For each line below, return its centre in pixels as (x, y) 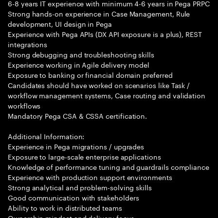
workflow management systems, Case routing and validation (107, 95)
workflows (24, 105)
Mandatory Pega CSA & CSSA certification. (78, 115)
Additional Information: (46, 136)
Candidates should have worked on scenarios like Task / (99, 85)
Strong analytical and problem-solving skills (80, 187)
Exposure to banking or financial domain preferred (90, 74)
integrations (28, 44)
